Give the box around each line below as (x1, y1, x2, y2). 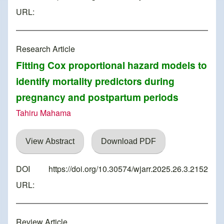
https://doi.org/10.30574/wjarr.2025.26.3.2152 (48, 163, 208, 175)
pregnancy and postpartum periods (16, 90, 178, 104)
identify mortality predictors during (16, 74, 174, 88)
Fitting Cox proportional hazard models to (16, 58, 207, 72)
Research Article (16, 43, 75, 55)
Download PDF (101, 137, 156, 146)
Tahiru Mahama (16, 107, 71, 119)
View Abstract (25, 137, 74, 146)
